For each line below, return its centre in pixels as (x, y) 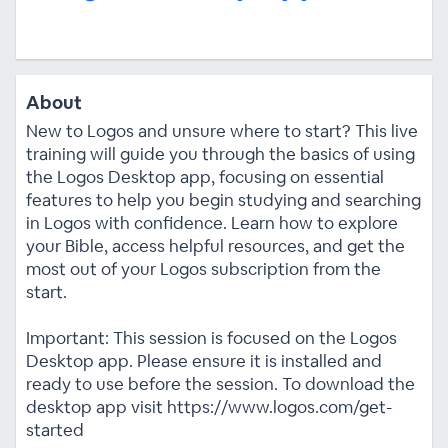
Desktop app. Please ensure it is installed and (203, 360)
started (54, 429)
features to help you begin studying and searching (223, 199)
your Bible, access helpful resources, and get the (215, 245)
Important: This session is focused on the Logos (211, 337)
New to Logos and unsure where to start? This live (221, 130)
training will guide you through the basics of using (220, 153)
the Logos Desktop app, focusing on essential (204, 176)
